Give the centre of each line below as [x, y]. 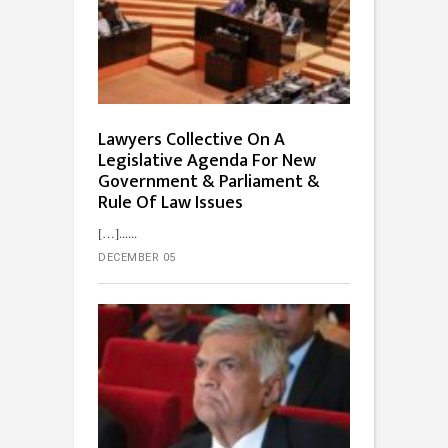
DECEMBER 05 [137, 258]
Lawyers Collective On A [191, 140]
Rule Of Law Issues [170, 203]
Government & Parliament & [209, 182]
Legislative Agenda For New [207, 161]
